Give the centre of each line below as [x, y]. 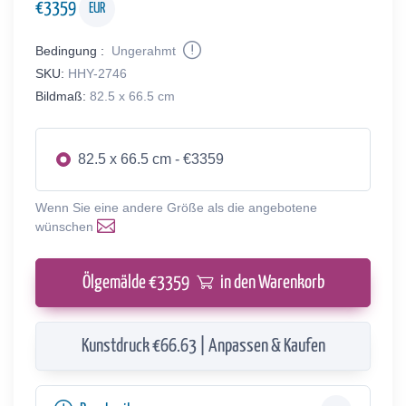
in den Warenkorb [272, 282]
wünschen [66, 226]
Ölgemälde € [119, 282]
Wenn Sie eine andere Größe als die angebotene [176, 207]
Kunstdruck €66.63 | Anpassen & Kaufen [203, 346]
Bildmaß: [61, 96]
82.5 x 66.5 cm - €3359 [151, 159]
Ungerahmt [144, 50]
